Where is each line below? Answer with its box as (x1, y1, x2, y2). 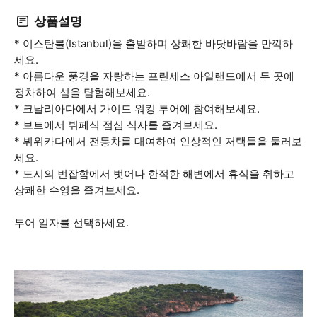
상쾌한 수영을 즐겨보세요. (14, 183, 139, 197)
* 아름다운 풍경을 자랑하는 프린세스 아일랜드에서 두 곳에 (14, 69, 294, 83)
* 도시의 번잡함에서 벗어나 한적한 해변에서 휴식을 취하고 (14, 167, 294, 180)
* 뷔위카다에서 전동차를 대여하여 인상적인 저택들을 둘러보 (14, 134, 302, 148)
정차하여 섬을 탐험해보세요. (14, 86, 150, 99)
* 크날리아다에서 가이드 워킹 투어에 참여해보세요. (14, 102, 260, 115)
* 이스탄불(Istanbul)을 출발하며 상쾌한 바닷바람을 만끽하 (14, 37, 293, 50)
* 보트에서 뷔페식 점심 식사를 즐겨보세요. (14, 118, 217, 132)
